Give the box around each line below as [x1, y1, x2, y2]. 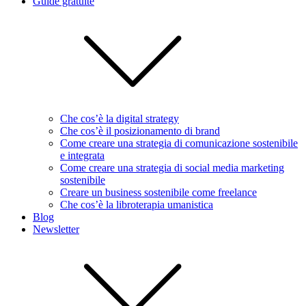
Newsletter [33, 223, 79, 235]
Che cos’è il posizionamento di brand [60, 125, 220, 137]
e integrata [60, 150, 105, 161]
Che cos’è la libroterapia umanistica [60, 199, 213, 210]
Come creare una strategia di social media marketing [60, 162, 284, 173]
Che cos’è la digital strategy [60, 113, 179, 124]
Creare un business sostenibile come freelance [60, 186, 257, 198]
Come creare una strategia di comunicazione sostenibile [60, 137, 298, 149]
